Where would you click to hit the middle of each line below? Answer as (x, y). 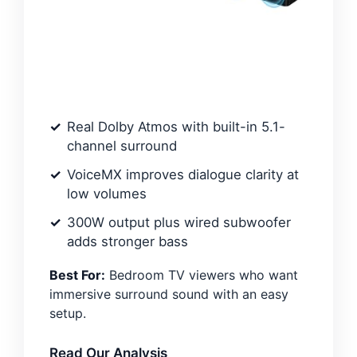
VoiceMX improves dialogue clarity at (183, 175)
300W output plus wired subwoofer (179, 222)
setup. (68, 313)
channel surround (122, 146)
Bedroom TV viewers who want (202, 275)
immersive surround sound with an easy (169, 294)
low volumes (107, 194)
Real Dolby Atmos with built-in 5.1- (176, 127)
